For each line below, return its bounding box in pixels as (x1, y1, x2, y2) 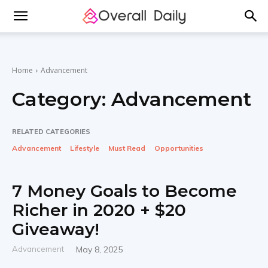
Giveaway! (12, 219, 99, 239)
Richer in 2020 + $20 (12, 200, 186, 220)
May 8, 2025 (76, 244, 123, 255)
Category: (12, 87, 111, 111)
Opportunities (154, 144, 203, 153)
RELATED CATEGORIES (12, 127, 90, 136)
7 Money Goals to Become (12, 181, 237, 201)
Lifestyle (70, 144, 99, 153)
